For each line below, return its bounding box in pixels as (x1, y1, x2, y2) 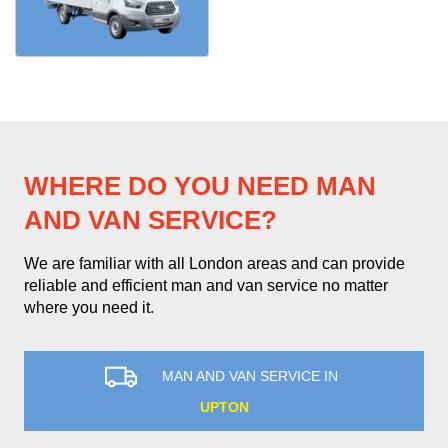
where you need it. (24, 299, 154, 316)
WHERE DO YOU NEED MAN (24, 171, 376, 201)
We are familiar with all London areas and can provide (24, 255, 405, 272)
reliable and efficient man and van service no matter (24, 277, 388, 294)
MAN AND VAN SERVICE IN (162, 368, 338, 385)
